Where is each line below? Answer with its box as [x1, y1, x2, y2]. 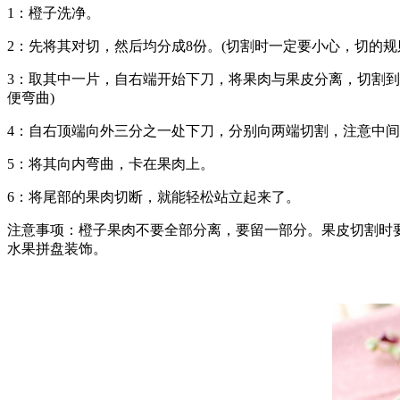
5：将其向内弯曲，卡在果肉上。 [7, 155, 214, 171]
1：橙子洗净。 [7, 4, 100, 21]
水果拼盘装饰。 [7, 240, 107, 256]
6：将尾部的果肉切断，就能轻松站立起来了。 [7, 188, 300, 204]
